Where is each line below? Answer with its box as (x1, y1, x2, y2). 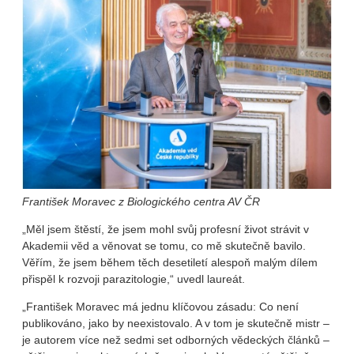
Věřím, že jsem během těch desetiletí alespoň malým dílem (22, 255, 318, 269)
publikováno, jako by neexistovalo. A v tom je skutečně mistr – (22, 316, 330, 330)
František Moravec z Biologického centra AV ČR (22, 194, 260, 208)
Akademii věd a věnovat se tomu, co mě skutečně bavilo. (22, 239, 306, 252)
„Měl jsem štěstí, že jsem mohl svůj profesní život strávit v (22, 222, 309, 235)
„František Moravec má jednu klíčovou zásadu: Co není (22, 299, 299, 313)
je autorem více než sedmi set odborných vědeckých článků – (22, 333, 330, 346)
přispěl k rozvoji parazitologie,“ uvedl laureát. (22, 272, 245, 285)
